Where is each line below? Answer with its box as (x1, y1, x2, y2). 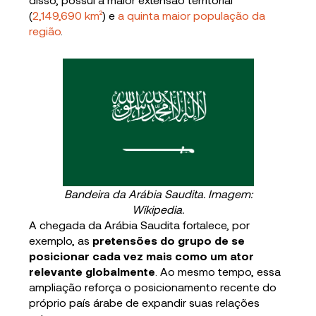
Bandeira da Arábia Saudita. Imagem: (63, 186, 253, 200)
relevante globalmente (29, 264, 156, 278)
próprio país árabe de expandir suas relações (29, 295, 260, 309)
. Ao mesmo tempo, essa (155, 264, 281, 278)
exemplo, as (29, 233, 93, 247)
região (29, 23, 61, 37)
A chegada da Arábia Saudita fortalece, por (29, 217, 250, 231)
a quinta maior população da (118, 8, 266, 22)
